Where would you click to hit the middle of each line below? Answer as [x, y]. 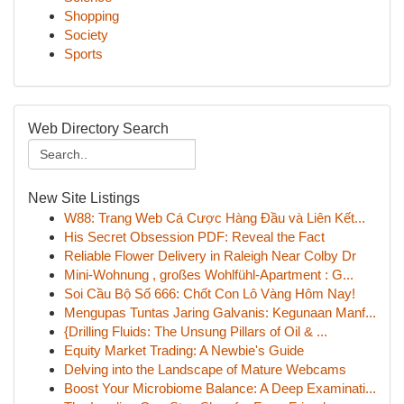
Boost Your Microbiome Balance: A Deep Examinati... [220, 388]
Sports [83, 54]
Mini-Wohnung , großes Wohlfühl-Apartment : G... [209, 275]
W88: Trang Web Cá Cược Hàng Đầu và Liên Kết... [215, 218]
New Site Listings [84, 198]
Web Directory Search [98, 129]
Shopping [92, 16]
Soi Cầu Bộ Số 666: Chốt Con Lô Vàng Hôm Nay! [210, 294]
